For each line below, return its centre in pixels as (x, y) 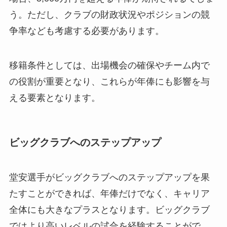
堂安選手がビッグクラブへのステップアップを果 (109, 178)
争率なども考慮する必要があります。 (86, 31)
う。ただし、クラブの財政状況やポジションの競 (109, 15)
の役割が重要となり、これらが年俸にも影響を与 (109, 81)
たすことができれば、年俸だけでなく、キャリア (109, 194)
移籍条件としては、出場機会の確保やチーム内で (109, 65)
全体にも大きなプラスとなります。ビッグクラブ (109, 210)
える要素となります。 (54, 98)
